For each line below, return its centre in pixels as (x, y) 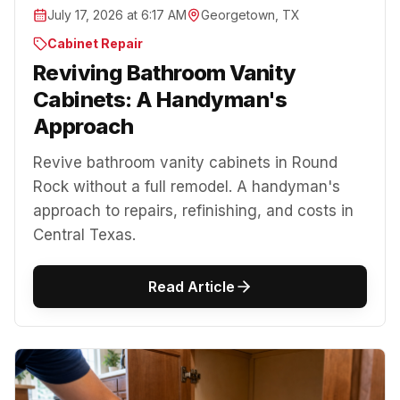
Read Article (191, 287)
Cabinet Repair (95, 44)
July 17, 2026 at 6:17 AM (117, 15)
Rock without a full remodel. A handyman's (187, 187)
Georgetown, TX (250, 15)
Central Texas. (84, 235)
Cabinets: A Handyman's (160, 100)
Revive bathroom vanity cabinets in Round (185, 163)
